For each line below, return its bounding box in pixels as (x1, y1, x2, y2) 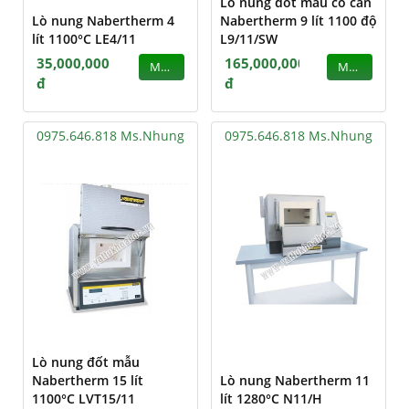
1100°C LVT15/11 (32, 389, 135, 407)
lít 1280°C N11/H (220, 389, 322, 407)
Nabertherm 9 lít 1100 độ (220, 11, 377, 29)
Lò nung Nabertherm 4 (32, 11, 174, 29)
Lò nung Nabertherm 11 (220, 371, 370, 389)
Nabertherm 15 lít (32, 371, 143, 389)
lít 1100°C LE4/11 (32, 29, 136, 47)
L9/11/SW (220, 29, 278, 47)
